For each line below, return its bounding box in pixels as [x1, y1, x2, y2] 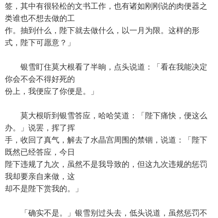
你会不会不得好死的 [5, 75, 75, 83]
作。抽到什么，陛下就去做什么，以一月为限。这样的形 [5, 26, 200, 35]
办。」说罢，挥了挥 [5, 124, 75, 132]
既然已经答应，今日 [5, 148, 75, 156]
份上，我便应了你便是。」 [5, 87, 98, 95]
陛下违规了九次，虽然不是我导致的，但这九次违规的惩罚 [5, 160, 207, 168]
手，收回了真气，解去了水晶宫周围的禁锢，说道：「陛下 [5, 136, 207, 144]
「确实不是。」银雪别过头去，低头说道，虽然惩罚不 [5, 209, 207, 217]
